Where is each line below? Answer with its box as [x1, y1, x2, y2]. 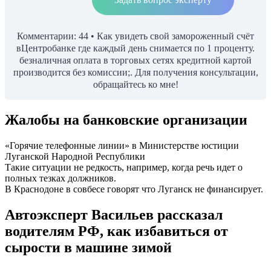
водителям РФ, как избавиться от [5, 223, 228, 240]
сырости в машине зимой [5, 240, 172, 256]
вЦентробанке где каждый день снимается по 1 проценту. [16, 43, 255, 54]
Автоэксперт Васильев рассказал [5, 207, 223, 223]
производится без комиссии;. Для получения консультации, [13, 67, 258, 78]
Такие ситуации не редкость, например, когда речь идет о [5, 162, 243, 173]
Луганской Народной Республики [5, 151, 145, 162]
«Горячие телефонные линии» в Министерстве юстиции [5, 140, 239, 151]
